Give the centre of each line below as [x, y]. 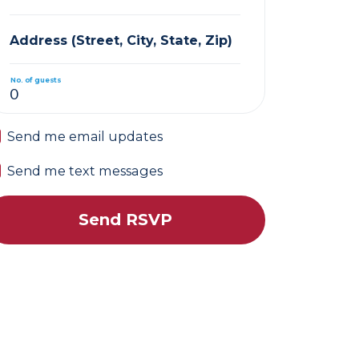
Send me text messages [85, 171]
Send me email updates [85, 136]
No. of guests [36, 79]
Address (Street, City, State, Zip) [121, 40]
